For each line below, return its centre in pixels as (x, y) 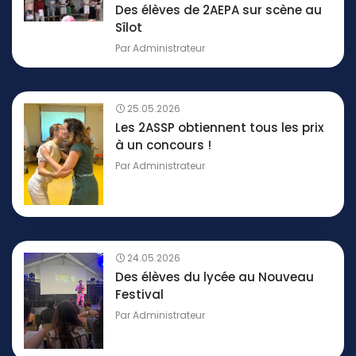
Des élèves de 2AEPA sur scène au (219, 10)
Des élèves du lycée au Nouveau (215, 277)
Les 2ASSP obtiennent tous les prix (219, 128)
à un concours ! (163, 145)
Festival (139, 295)
